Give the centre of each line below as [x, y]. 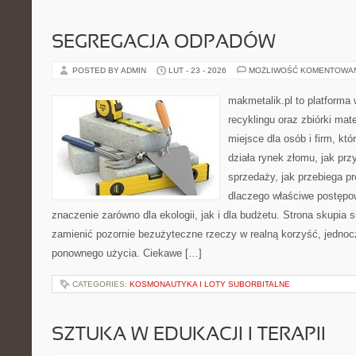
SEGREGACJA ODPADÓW [164, 43]
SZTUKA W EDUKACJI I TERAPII [189, 335]
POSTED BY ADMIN [110, 70]
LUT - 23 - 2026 [197, 70]
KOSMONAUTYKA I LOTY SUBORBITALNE [210, 284]
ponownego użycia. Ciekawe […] [127, 253]
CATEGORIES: [101, 284]
